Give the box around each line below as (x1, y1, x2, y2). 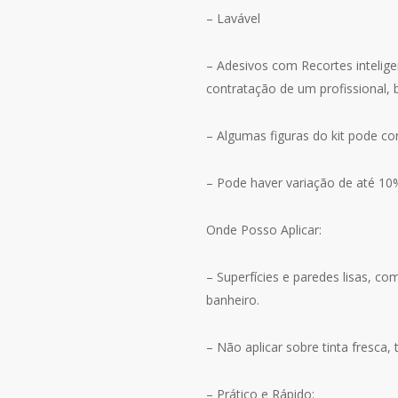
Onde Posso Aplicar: (206, 221, 322, 239)
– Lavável (206, 10, 260, 28)
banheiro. (206, 291, 259, 309)
